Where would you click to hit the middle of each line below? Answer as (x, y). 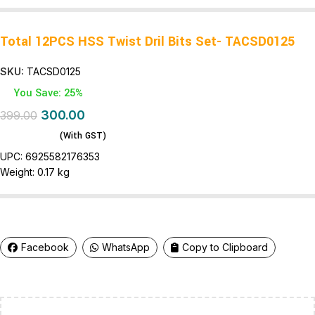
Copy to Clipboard (225, 247)
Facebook (45, 247)
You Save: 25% (48, 94)
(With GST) (83, 136)
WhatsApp (126, 247)
